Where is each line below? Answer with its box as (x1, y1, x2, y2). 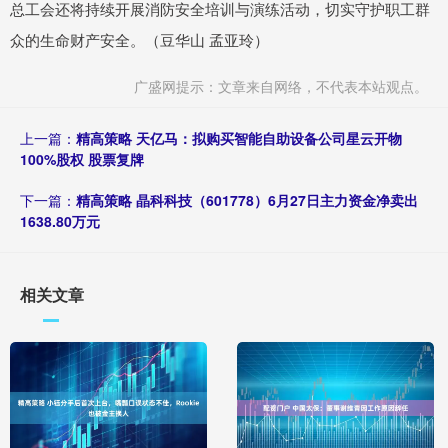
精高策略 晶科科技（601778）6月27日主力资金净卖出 (76, 190, 418, 211)
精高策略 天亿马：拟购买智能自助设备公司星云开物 (76, 128, 402, 149)
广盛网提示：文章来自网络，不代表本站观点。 (134, 76, 428, 97)
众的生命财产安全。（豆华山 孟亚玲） (10, 29, 269, 51)
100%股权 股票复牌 (20, 149, 144, 170)
